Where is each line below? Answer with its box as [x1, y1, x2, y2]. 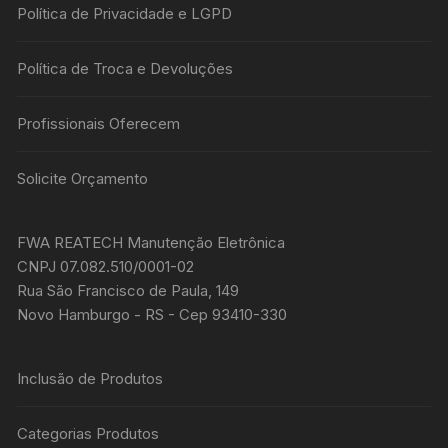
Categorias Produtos [17, 424, 160, 444]
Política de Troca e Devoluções [17, 59, 234, 79]
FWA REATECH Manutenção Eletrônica [17, 233, 286, 253]
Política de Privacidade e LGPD [17, 4, 233, 24]
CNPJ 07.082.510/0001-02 [17, 257, 195, 277]
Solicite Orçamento [17, 169, 149, 189]
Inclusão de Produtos [17, 369, 164, 389]
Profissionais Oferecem [17, 114, 181, 134]
